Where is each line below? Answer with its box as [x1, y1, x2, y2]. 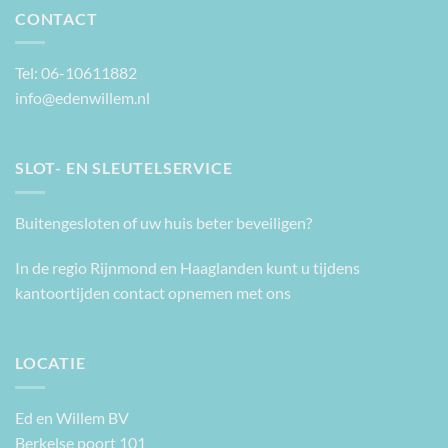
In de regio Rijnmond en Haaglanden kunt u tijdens [15, 258, 360, 278]
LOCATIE [15, 353, 86, 373]
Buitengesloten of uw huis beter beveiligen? [15, 212, 312, 232]
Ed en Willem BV [15, 407, 129, 427]
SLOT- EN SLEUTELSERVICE [15, 157, 233, 177]
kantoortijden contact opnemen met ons [15, 283, 291, 303]
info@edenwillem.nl [15, 88, 150, 108]
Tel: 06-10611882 [15, 63, 137, 83]
